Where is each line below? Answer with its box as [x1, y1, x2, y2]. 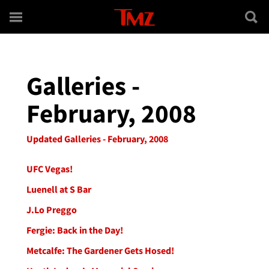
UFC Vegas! [26, 163, 73, 175]
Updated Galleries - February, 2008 [26, 133, 168, 145]
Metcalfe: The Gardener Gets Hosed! [26, 244, 174, 256]
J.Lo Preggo [26, 204, 77, 216]
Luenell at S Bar [26, 183, 91, 195]
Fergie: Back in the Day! [26, 224, 123, 236]
